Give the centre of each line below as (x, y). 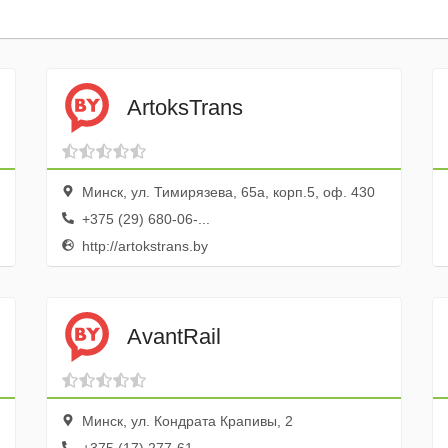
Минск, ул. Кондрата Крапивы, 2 (185, 421)
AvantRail (173, 336)
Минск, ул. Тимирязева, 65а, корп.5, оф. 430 (226, 192)
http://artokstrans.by (142, 246)
